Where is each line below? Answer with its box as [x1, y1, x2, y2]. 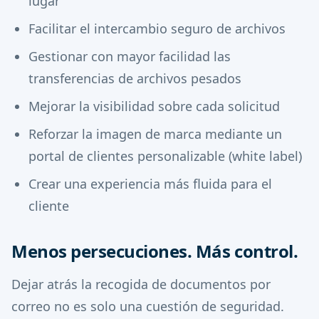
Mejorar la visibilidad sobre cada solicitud [28, 98, 280, 115]
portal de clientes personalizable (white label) [28, 147, 302, 164]
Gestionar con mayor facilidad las [28, 48, 231, 65]
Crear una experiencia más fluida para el [28, 175, 272, 192]
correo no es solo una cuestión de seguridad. [11, 298, 284, 315]
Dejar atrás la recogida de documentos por [11, 276, 271, 293]
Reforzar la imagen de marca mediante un [28, 125, 282, 142]
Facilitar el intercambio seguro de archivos [28, 20, 286, 37]
